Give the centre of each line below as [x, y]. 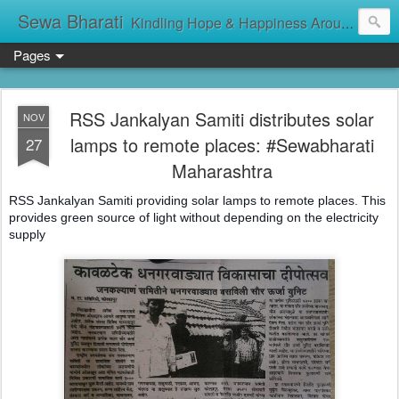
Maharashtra [222, 171]
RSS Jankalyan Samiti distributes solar [222, 119]
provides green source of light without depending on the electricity [194, 217]
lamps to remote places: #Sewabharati [222, 145]
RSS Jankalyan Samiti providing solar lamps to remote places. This [197, 200]
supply [27, 234]
